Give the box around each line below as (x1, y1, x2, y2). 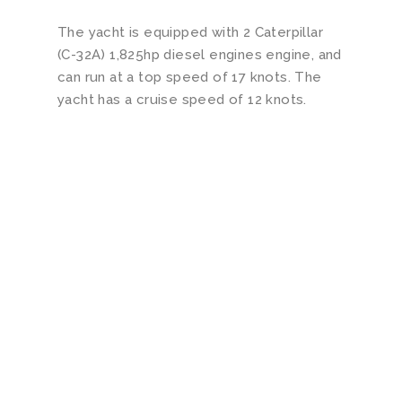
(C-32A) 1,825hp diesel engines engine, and (57, 47, 342, 64)
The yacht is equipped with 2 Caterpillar (57, 24, 323, 41)
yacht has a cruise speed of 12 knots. (57, 92, 307, 109)
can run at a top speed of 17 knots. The (57, 69, 322, 86)
